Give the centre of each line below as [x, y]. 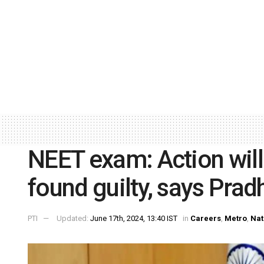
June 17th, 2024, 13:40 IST [134, 219]
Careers [206, 219]
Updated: [73, 219]
